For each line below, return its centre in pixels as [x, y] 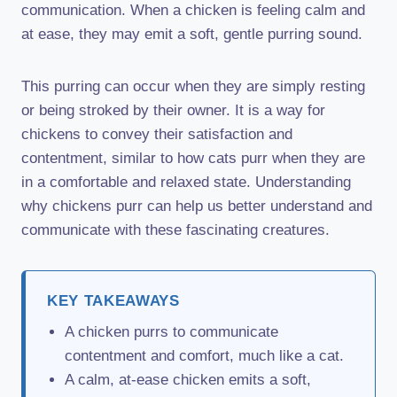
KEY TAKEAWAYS [113, 301]
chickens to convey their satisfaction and [157, 134]
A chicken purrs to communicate [171, 332]
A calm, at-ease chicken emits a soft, [188, 380]
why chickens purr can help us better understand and [197, 206]
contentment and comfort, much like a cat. [204, 356]
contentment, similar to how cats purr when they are [193, 158]
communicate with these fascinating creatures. [175, 230]
